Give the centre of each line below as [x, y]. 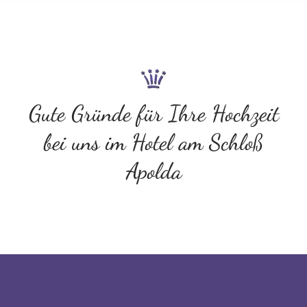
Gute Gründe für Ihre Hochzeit [153, 114]
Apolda [153, 171]
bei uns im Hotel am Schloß [153, 143]
